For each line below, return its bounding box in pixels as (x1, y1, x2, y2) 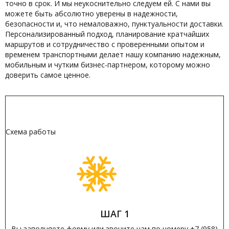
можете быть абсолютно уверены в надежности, (5, 9, 178, 18)
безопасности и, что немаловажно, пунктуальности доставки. (5, 19, 223, 29)
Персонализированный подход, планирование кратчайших (5, 29, 209, 39)
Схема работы (6, 127, 56, 136)
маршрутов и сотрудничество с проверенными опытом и (5, 39, 204, 49)
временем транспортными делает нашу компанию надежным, (5, 50, 221, 59)
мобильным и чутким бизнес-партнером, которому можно (5, 60, 210, 70)
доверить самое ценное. (5, 70, 90, 80)
